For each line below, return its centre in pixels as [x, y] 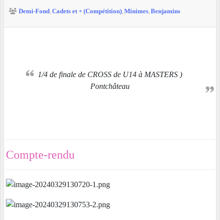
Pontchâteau [110, 86]
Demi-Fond [34, 12]
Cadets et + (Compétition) [87, 12]
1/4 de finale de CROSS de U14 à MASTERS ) [41, 75]
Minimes [136, 12]
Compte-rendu [40, 155]
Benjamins [165, 12]
